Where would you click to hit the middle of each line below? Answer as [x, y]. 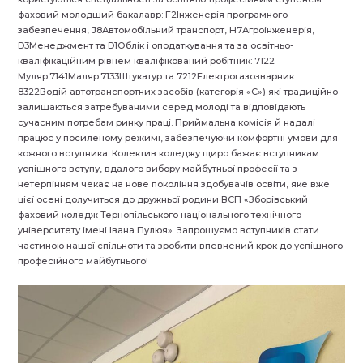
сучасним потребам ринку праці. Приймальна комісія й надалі [167, 122]
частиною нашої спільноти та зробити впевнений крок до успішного [181, 245]
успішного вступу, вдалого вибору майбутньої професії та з [158, 168]
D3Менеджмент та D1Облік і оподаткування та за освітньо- [156, 45]
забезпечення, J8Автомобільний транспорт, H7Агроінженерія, [167, 30]
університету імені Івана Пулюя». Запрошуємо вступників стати [169, 230]
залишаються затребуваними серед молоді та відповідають [162, 107]
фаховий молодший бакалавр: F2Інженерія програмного [153, 14]
